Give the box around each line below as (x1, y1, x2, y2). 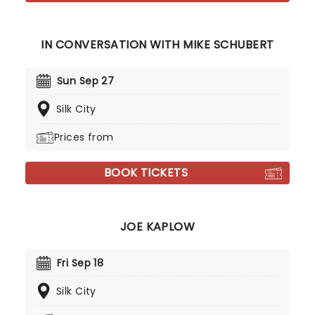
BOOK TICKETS (103, 165, 188, 181)
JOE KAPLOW (120, 219, 195, 235)
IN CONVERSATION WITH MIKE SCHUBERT (41, 37, 274, 53)
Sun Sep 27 (57, 74, 115, 88)
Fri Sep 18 (57, 256, 104, 270)
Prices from (54, 130, 114, 144)
